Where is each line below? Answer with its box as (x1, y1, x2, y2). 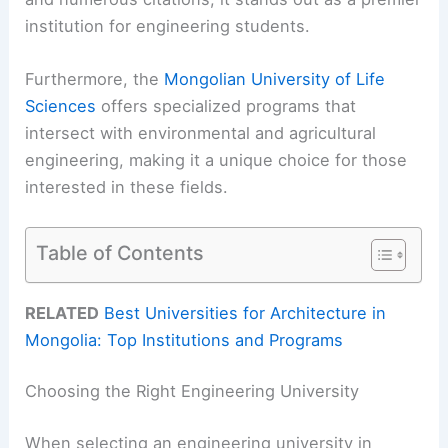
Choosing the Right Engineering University (25, 381, 360, 402)
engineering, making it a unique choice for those (25, 150, 408, 171)
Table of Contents (36, 240, 205, 265)
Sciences (25, 96, 97, 117)
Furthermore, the (25, 69, 165, 90)
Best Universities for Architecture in (104, 302, 387, 323)
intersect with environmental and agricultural (25, 123, 377, 144)
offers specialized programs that (96, 96, 357, 117)
